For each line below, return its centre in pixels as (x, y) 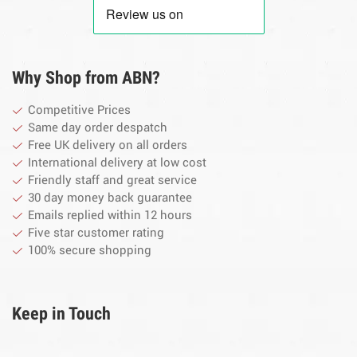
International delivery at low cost (117, 163)
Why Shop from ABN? (86, 77)
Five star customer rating (96, 233)
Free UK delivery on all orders (108, 145)
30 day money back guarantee (110, 198)
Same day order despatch (98, 127)
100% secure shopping (90, 250)
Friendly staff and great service (112, 180)
